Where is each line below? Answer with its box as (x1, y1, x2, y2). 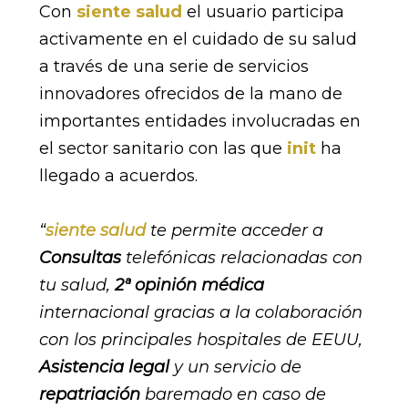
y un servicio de (168, 357, 301, 377)
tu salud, (38, 275, 115, 295)
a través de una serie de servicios (38, 56, 309, 76)
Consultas (38, 248, 126, 268)
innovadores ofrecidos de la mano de (38, 84, 342, 104)
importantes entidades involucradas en (38, 111, 361, 131)
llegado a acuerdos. (38, 166, 198, 186)
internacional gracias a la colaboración (38, 302, 362, 322)
